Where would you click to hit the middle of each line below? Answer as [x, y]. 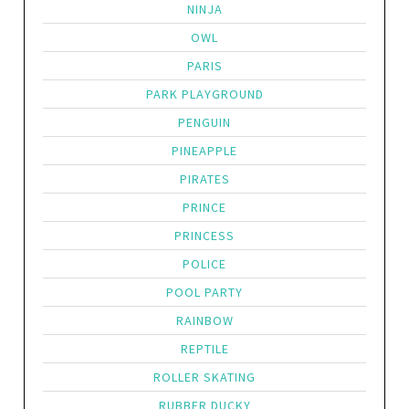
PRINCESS [204, 236]
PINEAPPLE [204, 151]
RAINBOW [204, 320]
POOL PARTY [204, 292]
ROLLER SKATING [204, 377]
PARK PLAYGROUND [204, 94]
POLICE [204, 264]
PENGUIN [204, 122]
